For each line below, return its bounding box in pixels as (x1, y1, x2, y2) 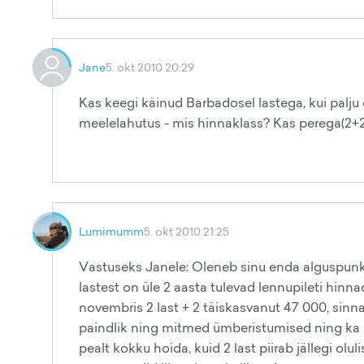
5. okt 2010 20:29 (106, 59, 194, 75)
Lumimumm (79, 223, 144, 239)
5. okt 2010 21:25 (144, 223, 229, 239)
